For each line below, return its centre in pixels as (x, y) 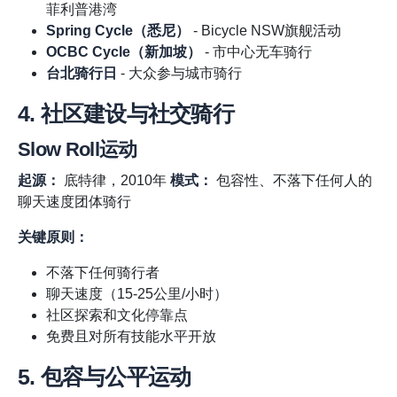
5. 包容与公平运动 (105, 377)
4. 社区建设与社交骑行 (126, 114)
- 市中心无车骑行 (257, 52)
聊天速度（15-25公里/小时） (137, 294)
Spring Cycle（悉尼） (118, 31)
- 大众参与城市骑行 (179, 74)
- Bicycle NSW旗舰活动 (265, 31)
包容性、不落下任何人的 (292, 181)
